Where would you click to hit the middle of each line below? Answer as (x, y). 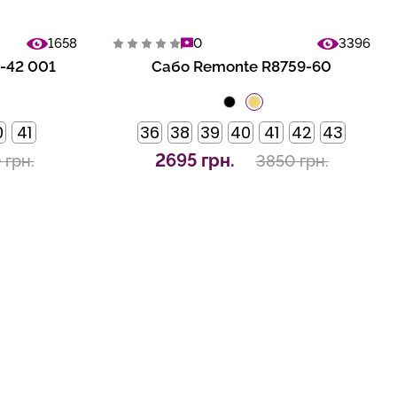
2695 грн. (195, 161)
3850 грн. (292, 160)
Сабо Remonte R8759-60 (241, 67)
